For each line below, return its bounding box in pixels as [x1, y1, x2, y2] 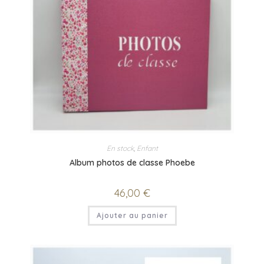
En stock [106, 143, 134, 153]
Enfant [136, 143, 158, 153]
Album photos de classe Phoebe [69, 157, 195, 168]
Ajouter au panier [96, 210, 168, 220]
